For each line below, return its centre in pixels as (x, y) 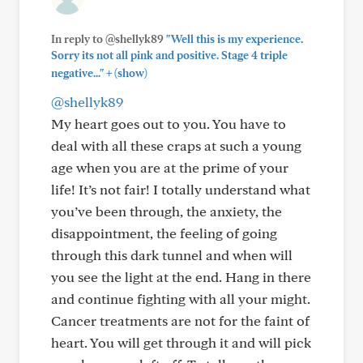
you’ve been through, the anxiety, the (167, 211)
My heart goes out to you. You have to (169, 124)
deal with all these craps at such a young (176, 145)
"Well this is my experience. (235, 39)
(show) (130, 73)
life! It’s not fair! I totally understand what (181, 189)
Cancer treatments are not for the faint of (180, 320)
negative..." (77, 73)
